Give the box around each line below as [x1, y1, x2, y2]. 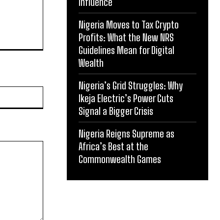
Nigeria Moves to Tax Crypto [79, 19, 179, 30]
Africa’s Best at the [79, 140, 148, 152]
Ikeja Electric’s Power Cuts [79, 92, 173, 104]
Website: [42, 87, 70, 95]
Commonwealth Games [79, 153, 161, 165]
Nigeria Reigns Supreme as [79, 128, 174, 139]
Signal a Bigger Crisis [79, 105, 153, 117]
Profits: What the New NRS [79, 31, 174, 43]
